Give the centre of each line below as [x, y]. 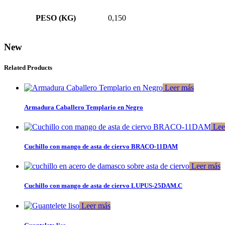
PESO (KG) [56, 18]
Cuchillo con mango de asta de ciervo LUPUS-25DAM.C [103, 186]
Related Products [28, 68]
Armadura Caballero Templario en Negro [84, 107]
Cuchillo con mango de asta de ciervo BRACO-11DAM [101, 147]
